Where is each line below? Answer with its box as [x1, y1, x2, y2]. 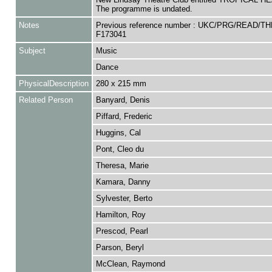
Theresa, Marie [95, 161, 149, 170]
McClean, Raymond [95, 259, 165, 268]
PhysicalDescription [18, 79, 89, 88]
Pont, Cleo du [95, 144, 144, 154]
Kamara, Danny [95, 177, 151, 186]
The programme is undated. [95, 4, 192, 13]
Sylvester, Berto [95, 194, 152, 203]
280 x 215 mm [95, 79, 146, 88]
